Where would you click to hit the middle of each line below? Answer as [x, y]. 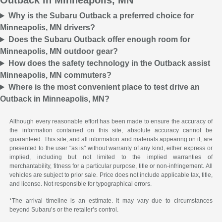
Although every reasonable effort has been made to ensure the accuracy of [111, 122]
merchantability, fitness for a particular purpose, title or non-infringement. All [111, 166]
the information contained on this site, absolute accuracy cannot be [111, 131]
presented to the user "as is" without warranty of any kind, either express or [111, 148]
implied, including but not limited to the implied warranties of [111, 157]
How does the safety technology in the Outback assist [109, 63]
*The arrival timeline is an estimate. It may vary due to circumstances [111, 201]
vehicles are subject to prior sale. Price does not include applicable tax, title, [111, 175]
